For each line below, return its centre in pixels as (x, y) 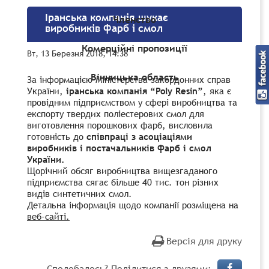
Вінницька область (134, 77)
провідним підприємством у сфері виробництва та (132, 102)
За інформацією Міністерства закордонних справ (129, 79)
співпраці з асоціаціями (139, 136)
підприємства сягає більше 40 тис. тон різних (123, 182)
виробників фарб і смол (104, 28)
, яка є (217, 90)
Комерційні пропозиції (134, 48)
